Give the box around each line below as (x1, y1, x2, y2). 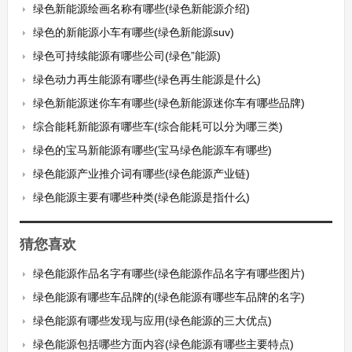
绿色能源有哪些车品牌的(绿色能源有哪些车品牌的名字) (32, 291, 305, 303)
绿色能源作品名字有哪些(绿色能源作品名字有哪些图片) (32, 267, 305, 280)
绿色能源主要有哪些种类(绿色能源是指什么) (32, 191, 250, 203)
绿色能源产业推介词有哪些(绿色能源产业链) (32, 167, 250, 180)
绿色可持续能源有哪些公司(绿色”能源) (32, 49, 221, 62)
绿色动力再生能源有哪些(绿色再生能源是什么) (32, 73, 261, 86)
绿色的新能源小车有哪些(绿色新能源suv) (32, 26, 234, 38)
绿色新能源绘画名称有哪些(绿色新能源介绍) (32, 2, 250, 15)
